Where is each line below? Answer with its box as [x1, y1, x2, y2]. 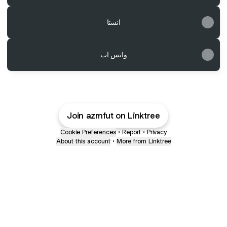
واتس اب [100, 50, 127, 59]
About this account [56, 137, 110, 145]
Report [122, 128, 141, 136]
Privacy [147, 128, 167, 136]
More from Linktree [116, 137, 171, 145]
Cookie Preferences [60, 128, 116, 136]
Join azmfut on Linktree [67, 110, 160, 121]
